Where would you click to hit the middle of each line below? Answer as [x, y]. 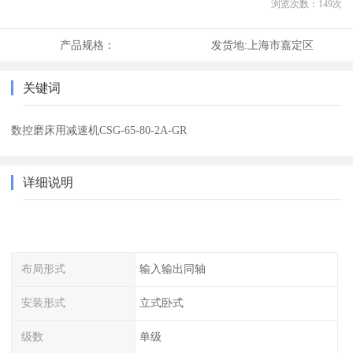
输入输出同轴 [172, 269]
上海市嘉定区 [280, 45]
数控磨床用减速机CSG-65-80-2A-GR [99, 130]
